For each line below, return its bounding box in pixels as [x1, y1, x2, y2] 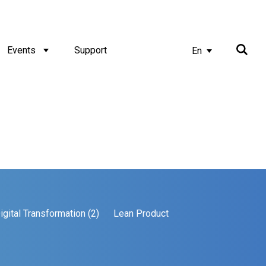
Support [74, 45, 107, 56]
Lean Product [113, 208, 169, 219]
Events [7, 45, 36, 56]
